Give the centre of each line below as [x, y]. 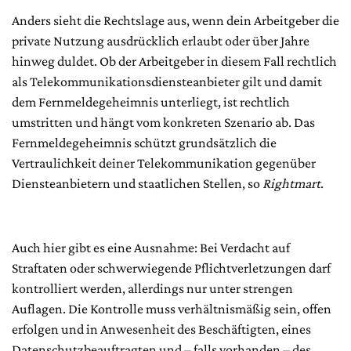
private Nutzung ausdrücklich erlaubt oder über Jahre [161, 41]
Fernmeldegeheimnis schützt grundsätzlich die [144, 143]
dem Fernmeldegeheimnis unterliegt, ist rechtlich [151, 102]
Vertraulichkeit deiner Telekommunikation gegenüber [164, 163]
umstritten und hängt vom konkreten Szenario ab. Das [163, 123]
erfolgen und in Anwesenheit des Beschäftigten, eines [161, 329]
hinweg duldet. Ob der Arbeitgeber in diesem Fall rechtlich [174, 62]
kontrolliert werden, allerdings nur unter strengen [152, 289]
